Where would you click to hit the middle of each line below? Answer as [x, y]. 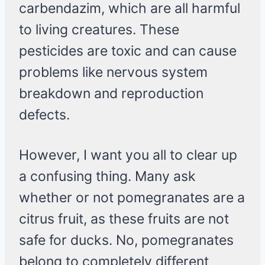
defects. [46, 115]
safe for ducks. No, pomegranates [126, 240]
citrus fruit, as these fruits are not [124, 219]
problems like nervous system [113, 72]
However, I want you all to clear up [128, 155]
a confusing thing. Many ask [107, 177]
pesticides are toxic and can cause [128, 51]
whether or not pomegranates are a [132, 198]
